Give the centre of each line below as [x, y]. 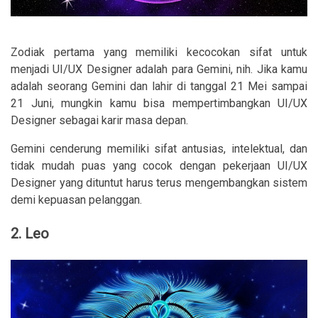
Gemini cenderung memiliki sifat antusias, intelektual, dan [159, 148]
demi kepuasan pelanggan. [76, 199]
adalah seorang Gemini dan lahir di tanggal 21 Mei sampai [159, 86]
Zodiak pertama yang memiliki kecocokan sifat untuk [159, 52]
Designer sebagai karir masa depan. [99, 120]
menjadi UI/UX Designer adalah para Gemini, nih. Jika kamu [159, 69]
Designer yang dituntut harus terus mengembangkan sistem [159, 182]
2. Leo [30, 233]
